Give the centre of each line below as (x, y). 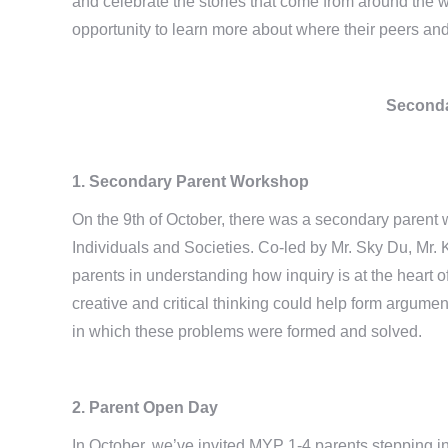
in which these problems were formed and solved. (247, 331)
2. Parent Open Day (145, 407)
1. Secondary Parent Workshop (190, 181)
